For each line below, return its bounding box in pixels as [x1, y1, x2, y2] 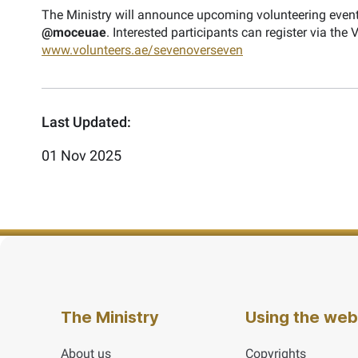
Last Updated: [42, 113, 131, 130]
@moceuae [42, 25, 106, 40]
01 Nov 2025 [42, 147, 121, 164]
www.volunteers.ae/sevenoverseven [42, 42, 243, 58]
